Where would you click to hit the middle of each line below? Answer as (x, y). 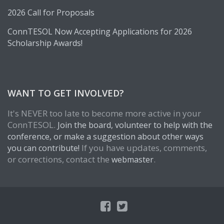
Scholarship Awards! (45, 43)
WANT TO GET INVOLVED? (66, 93)
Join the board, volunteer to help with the (135, 125)
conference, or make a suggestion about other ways (105, 136)
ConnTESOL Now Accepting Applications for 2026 (100, 31)
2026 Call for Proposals (51, 12)
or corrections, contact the (59, 159)
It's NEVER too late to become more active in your (104, 113)
